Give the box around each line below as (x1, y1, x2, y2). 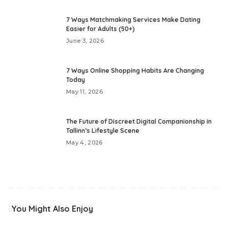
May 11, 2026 (66, 88, 103, 95)
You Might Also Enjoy (11, 203, 93, 214)
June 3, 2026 (66, 37, 104, 44)
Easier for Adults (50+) (66, 24, 135, 33)
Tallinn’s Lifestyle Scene (66, 126, 139, 134)
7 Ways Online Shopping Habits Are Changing (66, 66, 204, 74)
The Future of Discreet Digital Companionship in (66, 117, 212, 125)
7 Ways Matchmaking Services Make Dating (66, 15, 201, 23)
